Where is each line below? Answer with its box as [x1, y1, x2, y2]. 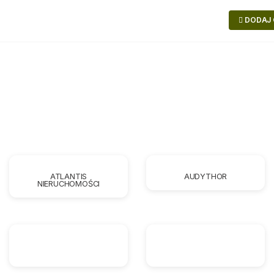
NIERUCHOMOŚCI [37, 179, 100, 188]
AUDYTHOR [183, 171, 228, 181]
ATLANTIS [50, 171, 87, 181]
